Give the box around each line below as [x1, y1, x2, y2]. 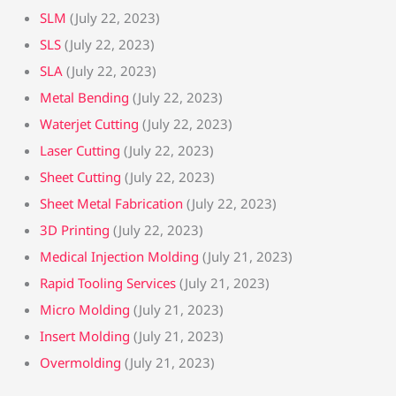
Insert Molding [40, 327, 130, 345]
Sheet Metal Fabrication [40, 194, 183, 212]
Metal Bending [40, 88, 129, 106]
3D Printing [40, 221, 110, 239]
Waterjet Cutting [40, 115, 139, 133]
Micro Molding [40, 301, 130, 318]
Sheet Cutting [40, 168, 121, 186]
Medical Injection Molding [40, 247, 199, 265]
